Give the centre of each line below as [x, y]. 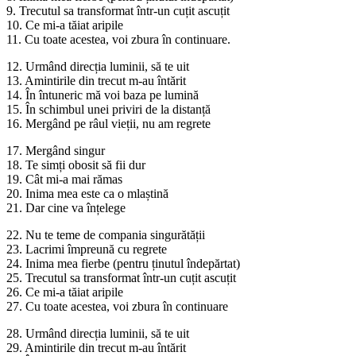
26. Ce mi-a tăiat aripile [65, 292]
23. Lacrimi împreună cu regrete [87, 249]
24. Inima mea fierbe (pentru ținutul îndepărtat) [123, 263]
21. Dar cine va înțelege [66, 207]
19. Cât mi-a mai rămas [64, 179]
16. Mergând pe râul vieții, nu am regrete [108, 123]
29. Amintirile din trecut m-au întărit [96, 347]
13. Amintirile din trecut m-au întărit [96, 80]
